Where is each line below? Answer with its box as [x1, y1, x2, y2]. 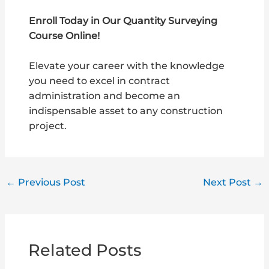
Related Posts [28, 240, 142, 261]
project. [29, 120, 67, 131]
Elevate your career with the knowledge [29, 60, 225, 71]
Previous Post [16, 177, 86, 189]
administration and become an [29, 90, 181, 101]
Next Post [202, 177, 253, 189]
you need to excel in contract [29, 75, 171, 86]
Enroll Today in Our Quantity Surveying [29, 15, 218, 27]
